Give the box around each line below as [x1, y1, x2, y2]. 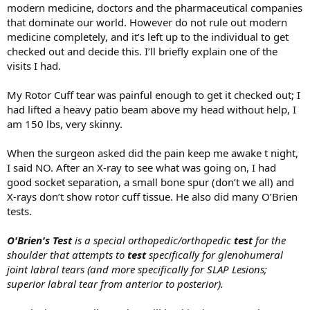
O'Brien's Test [7, 232, 72, 247]
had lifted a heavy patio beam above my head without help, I [7, 102, 296, 116]
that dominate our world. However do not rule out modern [7, 15, 287, 29]
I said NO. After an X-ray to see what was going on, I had [7, 160, 276, 174]
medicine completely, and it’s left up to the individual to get [7, 29, 289, 44]
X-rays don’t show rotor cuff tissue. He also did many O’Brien [7, 189, 298, 203]
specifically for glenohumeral [146, 247, 283, 262]
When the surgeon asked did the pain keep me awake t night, [7, 145, 298, 160]
